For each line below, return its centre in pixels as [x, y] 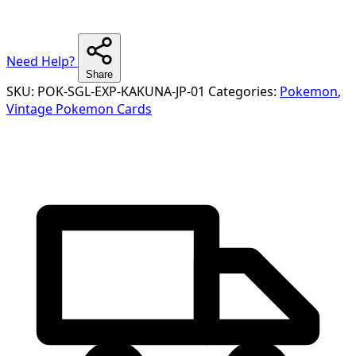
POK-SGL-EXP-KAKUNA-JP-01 [121, 91]
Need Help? [42, 61]
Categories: [244, 91]
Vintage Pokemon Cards [79, 108]
